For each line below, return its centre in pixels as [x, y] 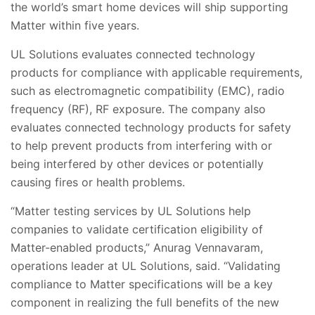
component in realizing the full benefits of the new [145, 302]
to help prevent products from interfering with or [141, 145]
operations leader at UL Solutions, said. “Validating [146, 265]
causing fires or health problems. [98, 182]
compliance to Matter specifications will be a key [142, 284]
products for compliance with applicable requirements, [156, 72]
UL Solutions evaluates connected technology [133, 54]
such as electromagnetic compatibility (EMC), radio [148, 90]
